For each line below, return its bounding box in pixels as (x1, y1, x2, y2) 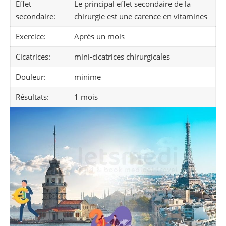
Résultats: (16, 92, 49, 102)
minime (74, 72, 101, 82)
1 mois (74, 92, 98, 102)
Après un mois (74, 31, 125, 42)
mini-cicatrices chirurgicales (74, 51, 170, 62)
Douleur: (16, 72, 46, 82)
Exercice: (16, 31, 46, 42)
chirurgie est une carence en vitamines (74, 11, 207, 22)
